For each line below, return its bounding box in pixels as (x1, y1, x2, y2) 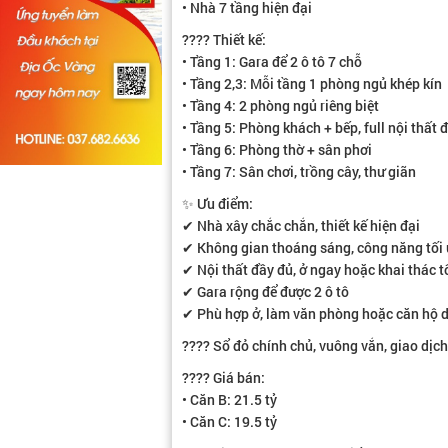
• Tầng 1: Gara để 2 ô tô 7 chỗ (182, 52, 362, 71)
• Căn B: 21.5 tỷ (182, 390, 277, 409)
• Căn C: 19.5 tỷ (182, 412, 277, 431)
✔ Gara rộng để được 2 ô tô (182, 282, 349, 301)
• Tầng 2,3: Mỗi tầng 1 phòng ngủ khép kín (182, 74, 442, 93)
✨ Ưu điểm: (182, 194, 253, 213)
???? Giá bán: (182, 368, 265, 387)
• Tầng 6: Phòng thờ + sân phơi (182, 140, 372, 159)
